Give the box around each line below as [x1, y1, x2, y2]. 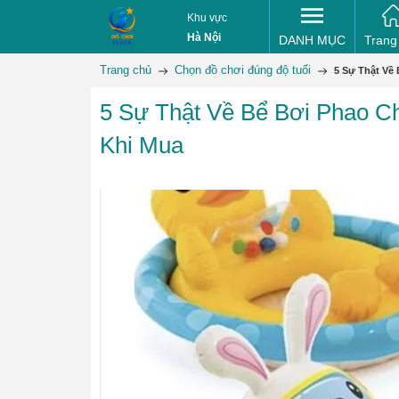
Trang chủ [100, 63, 151, 77]
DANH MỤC [279, 33, 346, 47]
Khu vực [186, 12, 227, 24]
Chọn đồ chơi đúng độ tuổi [175, 63, 311, 77]
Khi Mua [100, 132, 183, 159]
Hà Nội [186, 31, 221, 44]
